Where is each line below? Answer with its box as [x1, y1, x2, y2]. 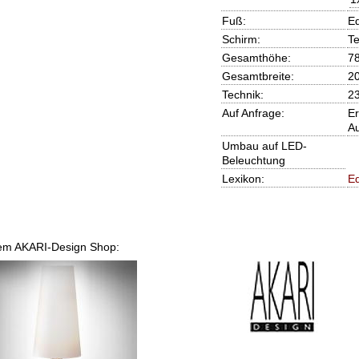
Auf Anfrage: [221, 107, 284, 120]
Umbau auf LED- [221, 139, 307, 153]
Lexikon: [221, 172, 264, 186]
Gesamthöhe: [221, 51, 291, 65]
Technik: [221, 88, 264, 102]
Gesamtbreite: [221, 70, 294, 83]
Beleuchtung [221, 154, 285, 167]
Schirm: [221, 33, 260, 46]
